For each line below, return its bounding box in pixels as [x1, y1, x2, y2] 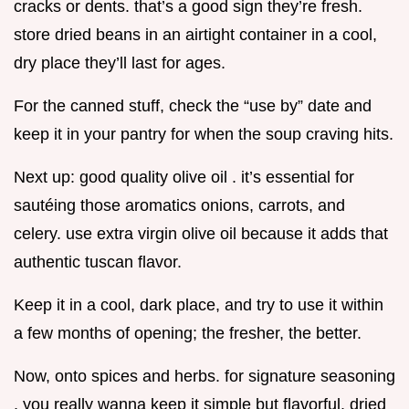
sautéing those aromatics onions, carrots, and [14, 196, 345, 215]
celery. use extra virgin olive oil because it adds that [14, 225, 388, 244]
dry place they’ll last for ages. [14, 54, 225, 73]
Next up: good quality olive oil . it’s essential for [14, 168, 354, 187]
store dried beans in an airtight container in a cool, [14, 26, 377, 45]
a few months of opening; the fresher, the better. [14, 324, 362, 343]
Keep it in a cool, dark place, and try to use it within [14, 296, 383, 315]
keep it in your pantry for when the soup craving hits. [14, 125, 393, 144]
